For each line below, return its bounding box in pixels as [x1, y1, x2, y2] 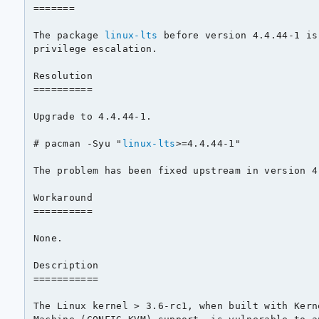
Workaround [33, 192, 93, 203]
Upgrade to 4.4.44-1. [33, 110, 152, 122]
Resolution [33, 70, 93, 81]
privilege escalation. [33, 43, 158, 54]
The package [33, 29, 105, 41]
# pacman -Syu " [33, 137, 122, 149]
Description [33, 259, 99, 271]
